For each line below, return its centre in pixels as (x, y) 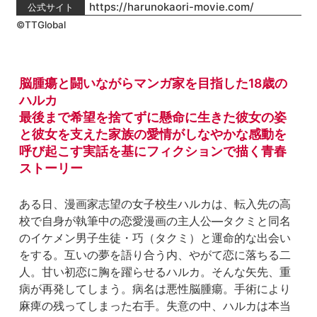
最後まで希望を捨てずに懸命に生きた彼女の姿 (153, 117)
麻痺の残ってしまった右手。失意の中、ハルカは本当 (155, 305)
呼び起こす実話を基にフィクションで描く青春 (153, 151)
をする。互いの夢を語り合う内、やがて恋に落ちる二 (155, 254)
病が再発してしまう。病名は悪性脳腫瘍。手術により (155, 288)
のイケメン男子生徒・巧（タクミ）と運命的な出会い (155, 237)
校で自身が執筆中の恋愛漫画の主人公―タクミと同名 (155, 220)
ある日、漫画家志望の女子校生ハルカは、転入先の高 (155, 203)
